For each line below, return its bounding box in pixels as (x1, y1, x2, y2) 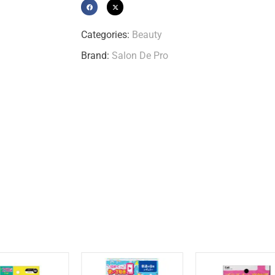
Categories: (81, 29, 132, 41)
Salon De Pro (112, 50, 168, 62)
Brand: (81, 50, 112, 62)
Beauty (132, 29, 162, 41)
